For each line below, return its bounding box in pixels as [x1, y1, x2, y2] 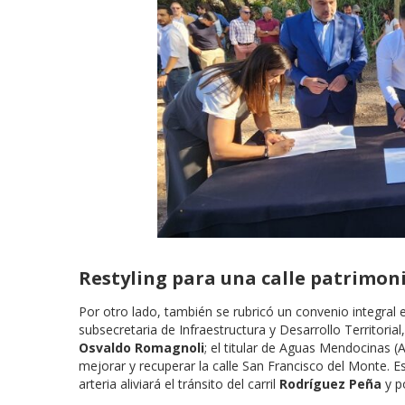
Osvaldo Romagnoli [79, 339, 204, 357]
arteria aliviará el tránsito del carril [79, 375, 279, 393]
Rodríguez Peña [279, 375, 381, 393]
